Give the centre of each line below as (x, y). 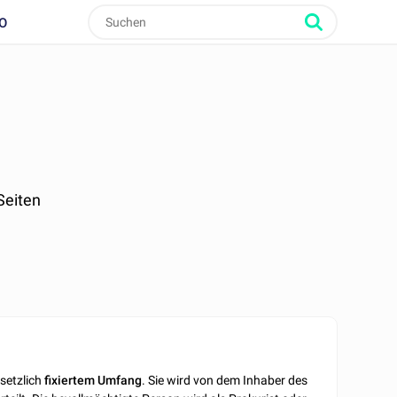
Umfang (120, 381)
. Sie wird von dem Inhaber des (225, 381)
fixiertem (70, 381)
